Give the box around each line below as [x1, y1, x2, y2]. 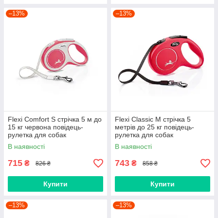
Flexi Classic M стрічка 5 [115, 115, 191, 124]
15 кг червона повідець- [8, 123, 83, 131]
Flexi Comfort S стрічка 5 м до [8, 115, 102, 124]
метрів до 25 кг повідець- [115, 123, 194, 131]
